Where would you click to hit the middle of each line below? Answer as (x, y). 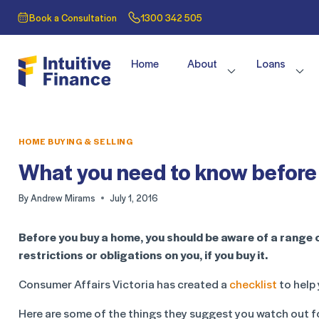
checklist (253, 284)
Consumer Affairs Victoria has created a (124, 284)
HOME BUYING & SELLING (76, 141)
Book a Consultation (73, 17)
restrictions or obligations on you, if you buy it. (143, 255)
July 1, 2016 (134, 198)
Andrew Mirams (63, 198)
